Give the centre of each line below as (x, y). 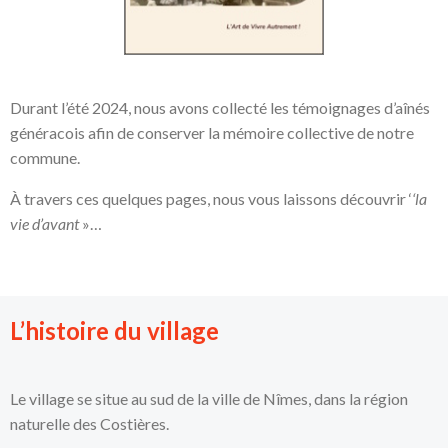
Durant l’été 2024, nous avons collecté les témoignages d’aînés (220, 108)
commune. (45, 158)
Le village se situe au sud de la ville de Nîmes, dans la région (209, 399)
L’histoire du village (114, 331)
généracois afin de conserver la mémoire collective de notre (212, 133)
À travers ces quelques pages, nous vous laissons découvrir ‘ (211, 199)
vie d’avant (44, 224)
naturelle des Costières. (89, 424)
